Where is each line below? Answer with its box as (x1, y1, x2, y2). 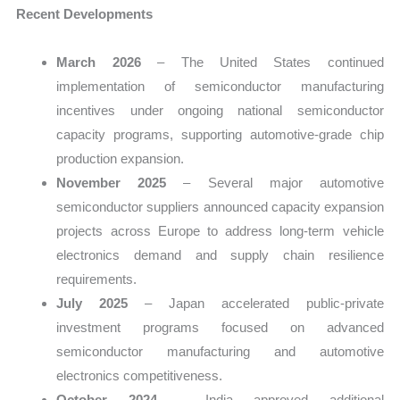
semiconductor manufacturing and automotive (56, 343, 384, 359)
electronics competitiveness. (56, 367, 223, 383)
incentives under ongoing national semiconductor (56, 102, 384, 118)
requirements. (56, 271, 137, 287)
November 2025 (56, 174, 167, 190)
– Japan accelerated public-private (128, 295, 384, 311)
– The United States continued (140, 54, 384, 70)
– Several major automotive (166, 174, 384, 190)
